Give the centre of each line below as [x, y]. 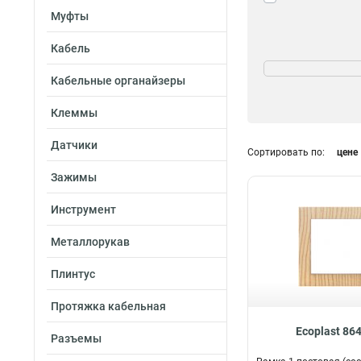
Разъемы [76, 338]
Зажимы [74, 177]
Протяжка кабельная [108, 306]
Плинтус [73, 274]
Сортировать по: [286, 152]
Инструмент [83, 210]
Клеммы [74, 113]
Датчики [74, 145]
